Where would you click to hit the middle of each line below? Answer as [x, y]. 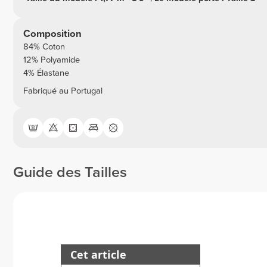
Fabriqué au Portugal [63, 91]
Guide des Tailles [70, 173]
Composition [52, 34]
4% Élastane [46, 73]
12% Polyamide [51, 60]
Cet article [98, 255]
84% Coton [44, 46]
